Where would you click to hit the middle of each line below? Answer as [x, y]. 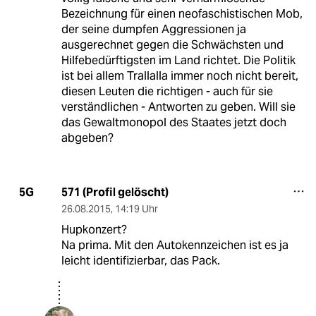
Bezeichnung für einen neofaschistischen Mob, [182, 13]
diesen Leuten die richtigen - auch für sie [167, 91]
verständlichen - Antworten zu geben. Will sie [178, 107]
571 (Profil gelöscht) [115, 192]
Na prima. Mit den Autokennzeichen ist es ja [175, 245]
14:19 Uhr [136, 208]
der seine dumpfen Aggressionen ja [153, 29]
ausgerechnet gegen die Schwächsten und [172, 44]
